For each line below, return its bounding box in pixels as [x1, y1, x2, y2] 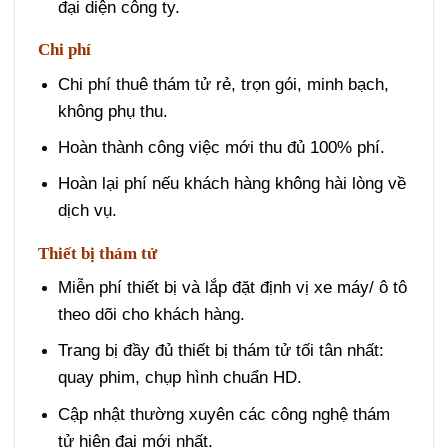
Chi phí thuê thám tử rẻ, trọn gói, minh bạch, [57, 74, 389, 94]
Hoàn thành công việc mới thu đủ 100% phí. [57, 138, 385, 157]
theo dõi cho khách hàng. [57, 305, 245, 325]
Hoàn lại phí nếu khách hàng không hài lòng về [57, 174, 406, 194]
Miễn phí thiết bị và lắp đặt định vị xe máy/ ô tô [57, 278, 407, 298]
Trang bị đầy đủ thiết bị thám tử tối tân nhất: [57, 341, 384, 361]
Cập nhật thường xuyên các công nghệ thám [57, 404, 390, 424]
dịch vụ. [57, 201, 117, 221]
